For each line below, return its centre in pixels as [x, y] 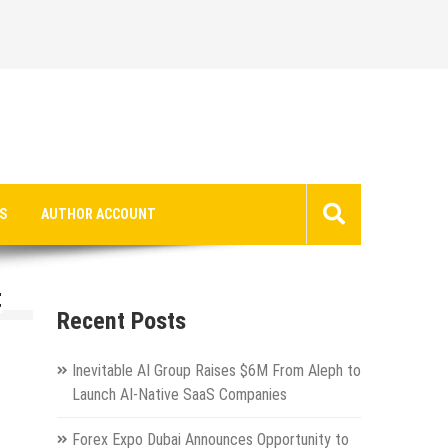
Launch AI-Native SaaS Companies [179, 394]
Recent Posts [121, 320]
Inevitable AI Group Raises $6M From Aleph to [216, 370]
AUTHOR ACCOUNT [98, 213]
